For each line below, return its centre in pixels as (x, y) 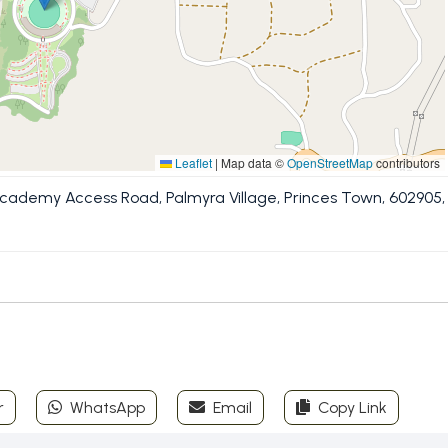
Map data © (252, 162)
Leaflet (192, 162)
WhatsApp (105, 407)
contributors (406, 162)
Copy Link (350, 407)
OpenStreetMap (330, 162)
